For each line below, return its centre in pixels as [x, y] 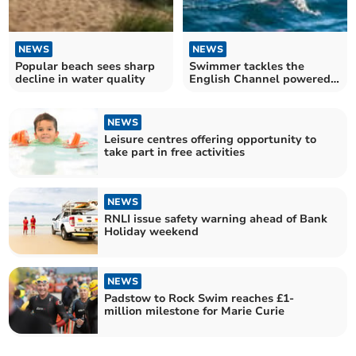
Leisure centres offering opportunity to [211, 139]
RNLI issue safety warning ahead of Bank [216, 219]
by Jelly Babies [230, 91]
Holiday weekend [152, 231]
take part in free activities [175, 152]
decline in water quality [81, 79]
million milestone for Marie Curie [195, 311]
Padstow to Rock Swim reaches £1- [199, 299]
